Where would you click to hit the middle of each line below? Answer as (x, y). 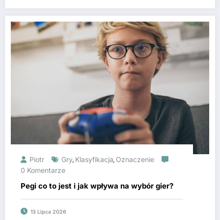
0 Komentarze (43, 170)
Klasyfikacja (94, 159)
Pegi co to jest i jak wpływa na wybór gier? (97, 186)
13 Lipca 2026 (48, 212)
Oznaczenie (135, 159)
